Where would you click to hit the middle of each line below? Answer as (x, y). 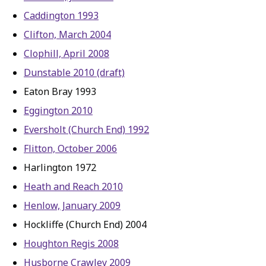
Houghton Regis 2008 (71, 243)
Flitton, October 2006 (70, 148)
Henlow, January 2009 (72, 205)
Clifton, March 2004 (67, 34)
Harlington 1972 (60, 167)
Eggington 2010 (58, 110)
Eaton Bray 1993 (60, 91)
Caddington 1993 (61, 15)
